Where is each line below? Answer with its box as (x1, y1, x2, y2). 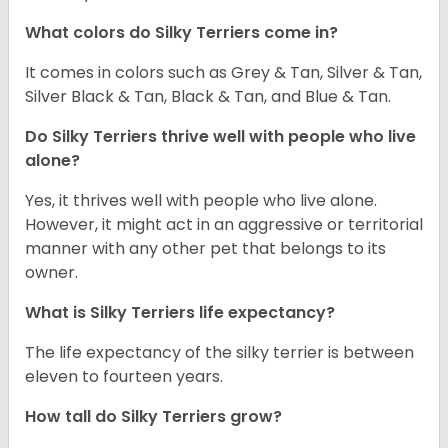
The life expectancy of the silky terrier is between (25, 341, 414, 365)
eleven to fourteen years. (25, 365, 223, 389)
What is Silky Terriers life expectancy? (25, 301, 335, 325)
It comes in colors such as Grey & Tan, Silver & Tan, (25, 61, 422, 85)
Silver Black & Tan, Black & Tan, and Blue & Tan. (25, 85, 391, 109)
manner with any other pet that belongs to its (25, 237, 386, 261)
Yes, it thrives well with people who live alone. (25, 189, 377, 213)
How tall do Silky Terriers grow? (25, 405, 282, 429)
